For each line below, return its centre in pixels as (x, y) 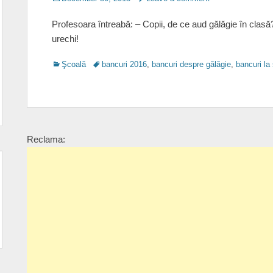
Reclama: (46, 139)
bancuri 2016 (124, 64)
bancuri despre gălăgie (191, 64)
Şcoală (74, 64)
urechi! (65, 39)
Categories (70, 64)
